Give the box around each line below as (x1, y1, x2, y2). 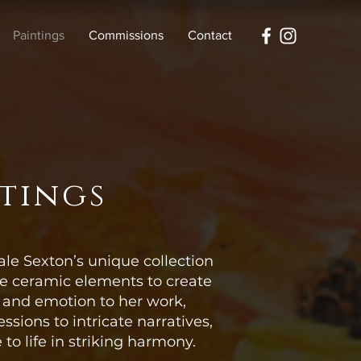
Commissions (89, 28, 164, 42)
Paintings (13, 28, 64, 42)
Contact (188, 28, 232, 42)
